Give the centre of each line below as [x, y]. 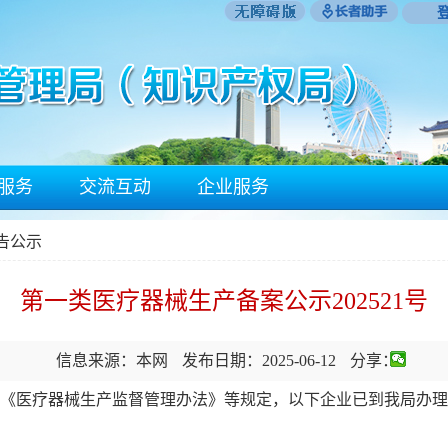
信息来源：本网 [111, 360]
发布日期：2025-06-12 [260, 360]
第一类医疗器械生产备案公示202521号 [224, 301]
